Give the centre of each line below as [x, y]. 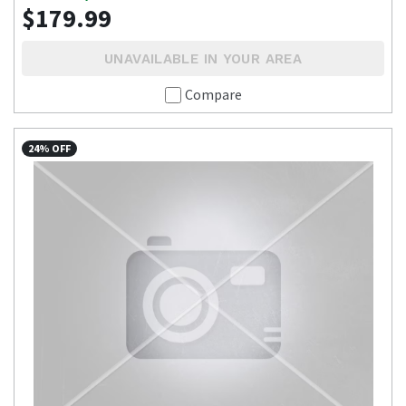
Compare [213, 94]
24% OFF [50, 148]
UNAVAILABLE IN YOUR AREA [203, 58]
